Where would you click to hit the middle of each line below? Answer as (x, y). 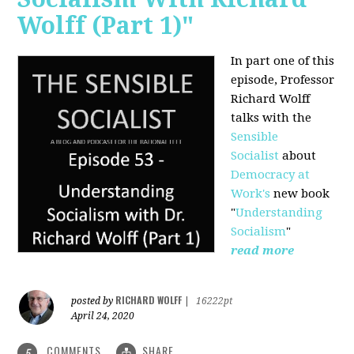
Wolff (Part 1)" (106, 26)
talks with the (271, 118)
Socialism (259, 232)
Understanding (279, 213)
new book (300, 194)
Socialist (257, 156)
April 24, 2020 (103, 316)
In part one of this (283, 61)
